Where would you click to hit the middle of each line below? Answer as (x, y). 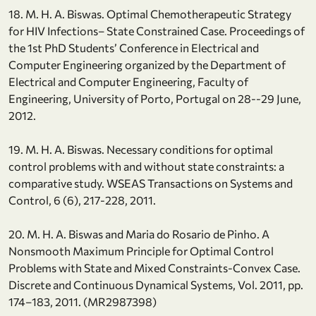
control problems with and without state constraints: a (146, 166)
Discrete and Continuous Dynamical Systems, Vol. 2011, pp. (156, 284)
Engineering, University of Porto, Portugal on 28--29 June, (155, 98)
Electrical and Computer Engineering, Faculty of (128, 81)
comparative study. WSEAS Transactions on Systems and (151, 183)
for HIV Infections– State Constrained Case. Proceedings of (157, 30)
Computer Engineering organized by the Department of (147, 64)
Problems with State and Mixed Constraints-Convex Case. (154, 267)
